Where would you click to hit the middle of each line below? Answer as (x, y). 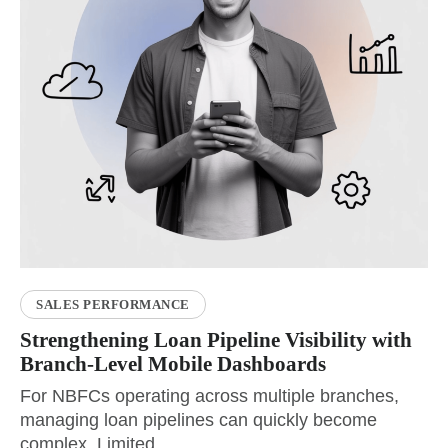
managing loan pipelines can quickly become (198, 420)
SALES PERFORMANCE (113, 304)
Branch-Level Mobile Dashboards (175, 364)
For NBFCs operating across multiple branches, (209, 396)
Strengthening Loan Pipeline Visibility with (216, 340)
